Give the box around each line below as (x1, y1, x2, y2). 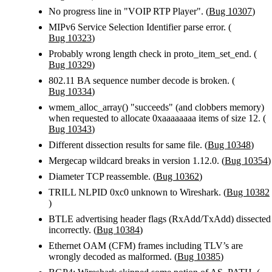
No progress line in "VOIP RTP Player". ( (49, 6, 209, 17)
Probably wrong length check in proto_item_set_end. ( (49, 49, 257, 59)
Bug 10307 (209, 6, 252, 17)
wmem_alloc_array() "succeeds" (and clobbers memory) (49, 102, 264, 113)
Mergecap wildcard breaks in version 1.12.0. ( (49, 155, 225, 166)
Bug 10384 (97, 225, 140, 236)
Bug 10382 (226, 187, 270, 198)
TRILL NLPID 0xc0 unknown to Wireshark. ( (49, 187, 226, 198)
